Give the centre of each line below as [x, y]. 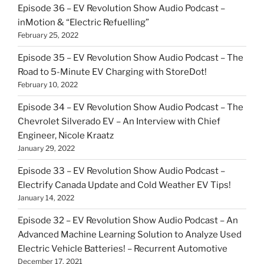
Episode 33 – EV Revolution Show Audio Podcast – [121, 171]
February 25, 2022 [48, 35]
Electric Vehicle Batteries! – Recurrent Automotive [123, 249]
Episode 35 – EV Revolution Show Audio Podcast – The [131, 58]
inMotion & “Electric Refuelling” [85, 22]
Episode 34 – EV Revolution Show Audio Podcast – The [131, 107]
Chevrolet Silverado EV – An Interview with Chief [119, 121]
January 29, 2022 [46, 148]
